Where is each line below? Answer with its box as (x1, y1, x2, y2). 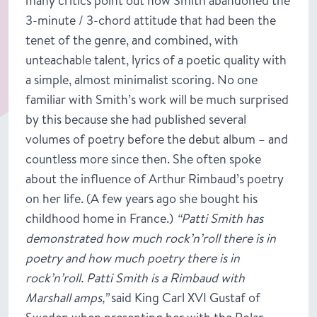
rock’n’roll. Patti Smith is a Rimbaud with (25, 268, 245, 287)
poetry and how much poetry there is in (25, 248, 240, 267)
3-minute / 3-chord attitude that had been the (25, 11, 276, 29)
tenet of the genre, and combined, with (25, 30, 238, 49)
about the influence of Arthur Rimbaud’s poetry (25, 169, 284, 188)
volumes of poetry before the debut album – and (25, 129, 288, 148)
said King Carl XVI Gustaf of (108, 288, 260, 306)
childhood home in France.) (25, 209, 176, 227)
